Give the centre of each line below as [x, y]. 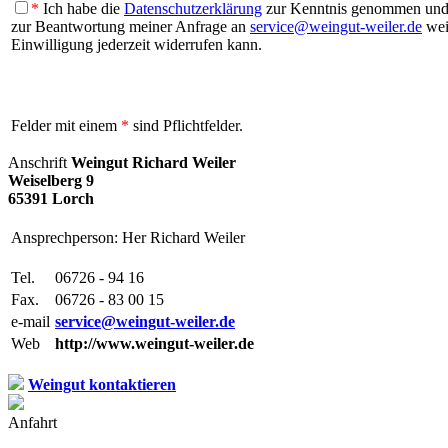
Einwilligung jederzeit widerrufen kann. [136, 45]
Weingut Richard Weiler [153, 163]
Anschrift [37, 163]
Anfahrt [32, 423]
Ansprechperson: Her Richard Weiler [128, 238]
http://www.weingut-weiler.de [154, 344]
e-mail [30, 322]
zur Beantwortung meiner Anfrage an [130, 27]
